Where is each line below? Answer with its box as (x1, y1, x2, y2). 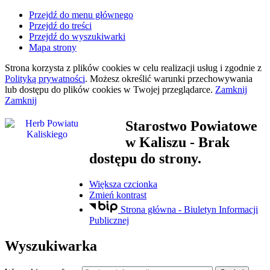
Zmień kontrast (89, 189, 146, 200)
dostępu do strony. (89, 150, 201, 166)
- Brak (186, 134, 230, 150)
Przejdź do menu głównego (29, 10, 133, 20)
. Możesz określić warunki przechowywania (85, 74, 253, 84)
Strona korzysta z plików (5, 63, 102, 73)
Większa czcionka (89, 178, 157, 189)
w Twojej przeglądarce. (121, 84, 215, 95)
